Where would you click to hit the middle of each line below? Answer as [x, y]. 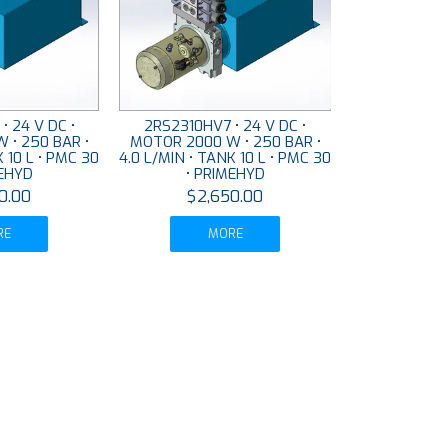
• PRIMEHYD [225, 174]
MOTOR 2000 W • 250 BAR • [225, 142]
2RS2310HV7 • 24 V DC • [225, 126]
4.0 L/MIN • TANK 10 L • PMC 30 [225, 158]
